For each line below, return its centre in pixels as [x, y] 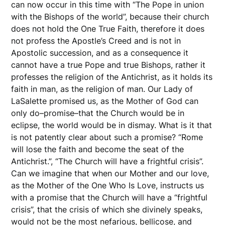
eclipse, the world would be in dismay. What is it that [112, 125]
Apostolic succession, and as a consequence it [100, 52]
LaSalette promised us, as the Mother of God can [105, 101]
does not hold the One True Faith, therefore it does [108, 28]
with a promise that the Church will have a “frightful [109, 197]
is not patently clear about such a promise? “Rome [107, 137]
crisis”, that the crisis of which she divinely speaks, [107, 209]
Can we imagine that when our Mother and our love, [110, 173]
